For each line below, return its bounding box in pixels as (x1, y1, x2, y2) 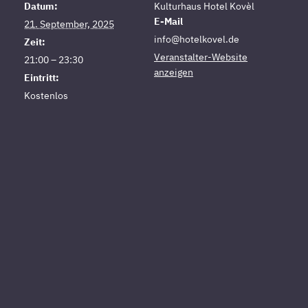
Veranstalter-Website (154, 51, 247, 64)
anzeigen (154, 66, 193, 79)
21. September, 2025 (23, 18, 114, 31)
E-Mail (154, 15, 183, 28)
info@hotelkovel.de (154, 33, 239, 46)
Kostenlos (23, 89, 68, 102)
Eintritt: (23, 71, 59, 85)
